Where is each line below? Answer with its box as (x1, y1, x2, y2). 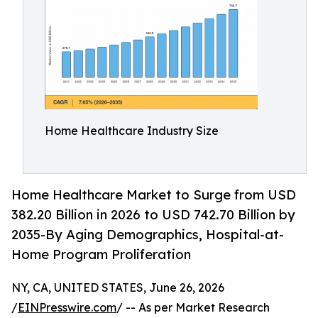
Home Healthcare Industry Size (45, 124, 219, 138)
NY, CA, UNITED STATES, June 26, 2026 (11, 280, 224, 295)
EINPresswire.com (18, 300, 116, 315)
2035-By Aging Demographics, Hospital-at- (11, 226, 284, 243)
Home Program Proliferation (11, 246, 191, 263)
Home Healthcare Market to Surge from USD (11, 187, 296, 203)
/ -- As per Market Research (116, 300, 270, 315)
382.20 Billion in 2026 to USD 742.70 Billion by (11, 207, 295, 223)
